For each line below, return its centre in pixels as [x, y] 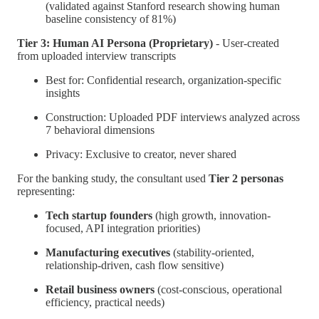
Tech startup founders [99, 215]
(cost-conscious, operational [218, 289]
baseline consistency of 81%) [111, 19]
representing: [46, 191]
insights [63, 93]
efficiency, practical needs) [105, 302]
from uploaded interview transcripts [96, 56]
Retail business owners [100, 289]
